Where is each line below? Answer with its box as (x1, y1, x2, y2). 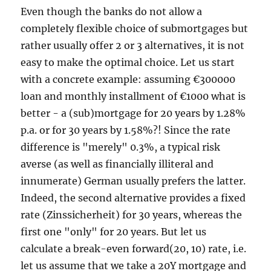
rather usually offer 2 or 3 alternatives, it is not (21, 39, 245, 51)
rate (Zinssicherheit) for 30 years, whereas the (21, 209, 243, 221)
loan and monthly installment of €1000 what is (21, 90, 246, 102)
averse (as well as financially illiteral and (21, 158, 214, 170)
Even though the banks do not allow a (21, 5, 203, 18)
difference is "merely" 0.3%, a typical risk (21, 141, 221, 153)
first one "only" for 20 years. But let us (21, 226, 207, 238)
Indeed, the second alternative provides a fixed (21, 192, 246, 204)
